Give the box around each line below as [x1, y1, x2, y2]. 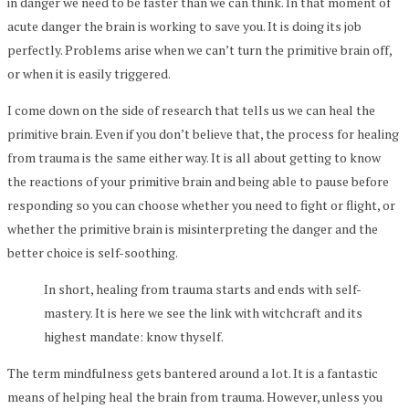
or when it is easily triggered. [7, 64, 171, 82]
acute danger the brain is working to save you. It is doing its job [7, 16, 362, 35]
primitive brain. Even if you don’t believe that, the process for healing [7, 124, 399, 142]
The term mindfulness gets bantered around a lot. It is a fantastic [7, 363, 378, 382]
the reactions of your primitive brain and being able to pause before [7, 172, 389, 190]
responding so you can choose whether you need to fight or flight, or [7, 195, 395, 214]
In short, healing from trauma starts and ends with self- [44, 279, 362, 298]
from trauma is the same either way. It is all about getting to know [7, 148, 381, 166]
